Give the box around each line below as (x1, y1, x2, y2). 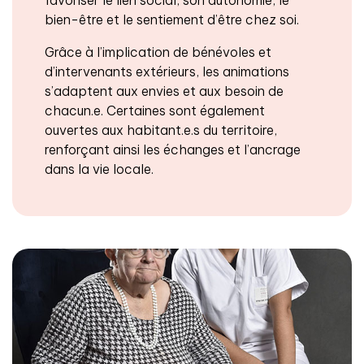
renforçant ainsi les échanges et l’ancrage (45, 141, 301, 158)
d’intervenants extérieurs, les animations (45, 63, 289, 80)
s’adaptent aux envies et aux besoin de (45, 82, 284, 99)
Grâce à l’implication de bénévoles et (45, 43, 271, 60)
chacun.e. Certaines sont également (45, 102, 265, 119)
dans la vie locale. (45, 160, 154, 177)
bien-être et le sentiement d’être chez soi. (45, 11, 299, 28)
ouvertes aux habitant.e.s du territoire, (45, 121, 277, 138)
